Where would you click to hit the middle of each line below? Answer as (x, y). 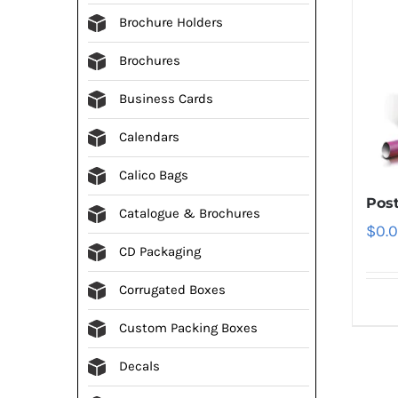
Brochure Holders (171, 22)
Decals (139, 366)
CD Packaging (160, 251)
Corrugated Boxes (172, 289)
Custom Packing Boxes (188, 327)
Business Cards (166, 98)
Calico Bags (154, 175)
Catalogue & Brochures (190, 213)
